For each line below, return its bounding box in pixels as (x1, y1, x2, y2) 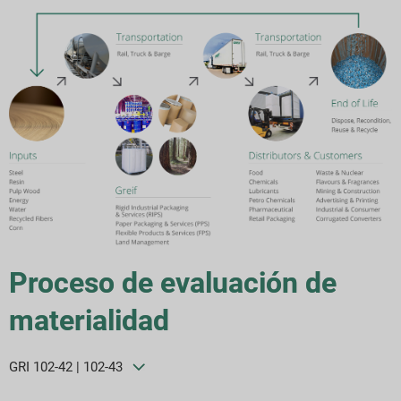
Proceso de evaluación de (9, 265, 337, 300)
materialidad (9, 303, 169, 337)
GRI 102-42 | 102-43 (9, 358, 123, 375)
